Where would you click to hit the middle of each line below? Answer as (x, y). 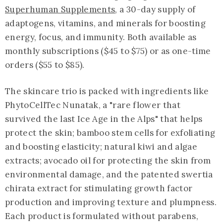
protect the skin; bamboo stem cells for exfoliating (110, 133)
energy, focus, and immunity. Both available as (101, 37)
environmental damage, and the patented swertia (109, 174)
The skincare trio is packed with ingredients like (107, 91)
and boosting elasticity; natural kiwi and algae (101, 146)
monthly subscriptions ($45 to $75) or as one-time (108, 51)
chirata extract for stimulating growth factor (99, 188)
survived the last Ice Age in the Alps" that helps (104, 119)
